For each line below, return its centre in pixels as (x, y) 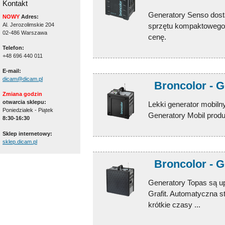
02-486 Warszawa (25, 32)
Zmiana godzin (22, 94)
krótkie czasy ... (174, 204)
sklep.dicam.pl (20, 141)
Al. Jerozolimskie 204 (28, 24)
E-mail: (12, 71)
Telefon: (13, 47)
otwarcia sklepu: (24, 102)
